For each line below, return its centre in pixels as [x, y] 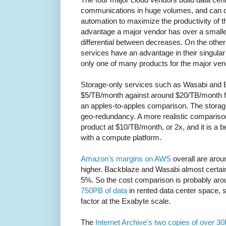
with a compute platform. [121, 137]
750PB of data [104, 190]
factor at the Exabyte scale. [126, 201]
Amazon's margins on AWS [126, 158]
